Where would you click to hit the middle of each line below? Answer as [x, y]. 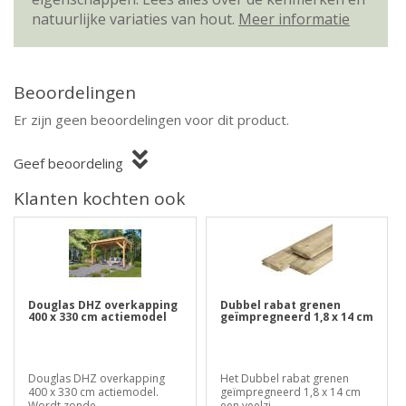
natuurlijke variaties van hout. [135, 19]
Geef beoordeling [68, 163]
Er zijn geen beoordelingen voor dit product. [151, 120]
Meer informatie [294, 19]
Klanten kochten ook [99, 198]
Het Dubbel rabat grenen [284, 378]
